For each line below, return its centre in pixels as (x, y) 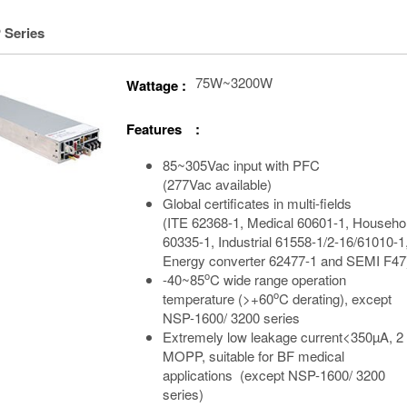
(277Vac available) (217, 184)
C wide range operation (278, 279)
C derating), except (335, 298)
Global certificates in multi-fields (257, 203)
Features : (163, 129)
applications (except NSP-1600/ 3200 (274, 374)
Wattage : (156, 85)
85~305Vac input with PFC (241, 164)
